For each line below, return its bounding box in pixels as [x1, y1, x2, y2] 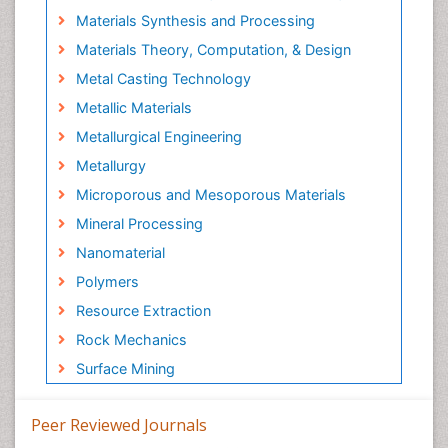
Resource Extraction [75, 301, 211, 319]
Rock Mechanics [75, 330, 187, 348]
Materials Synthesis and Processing [75, 11, 315, 29]
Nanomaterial [75, 243, 165, 261]
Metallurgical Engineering [75, 127, 242, 145]
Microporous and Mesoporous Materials [75, 185, 346, 203]
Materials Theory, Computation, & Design [75, 40, 351, 58]
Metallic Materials [75, 98, 192, 116]
